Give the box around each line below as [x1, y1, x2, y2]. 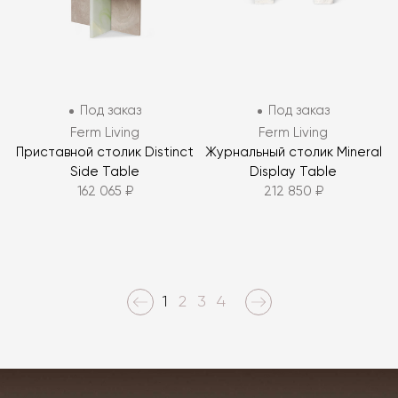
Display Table [250, 165, 337, 179]
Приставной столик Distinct [16, 146, 194, 160]
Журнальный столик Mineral [204, 146, 382, 160]
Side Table [70, 165, 139, 179]
